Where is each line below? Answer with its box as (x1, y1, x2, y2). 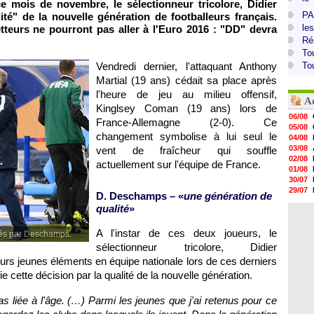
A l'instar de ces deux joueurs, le (96, 227, 277, 239)
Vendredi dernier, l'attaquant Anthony (96, 60, 277, 72)
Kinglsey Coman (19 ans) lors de (96, 102, 277, 114)
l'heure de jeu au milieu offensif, (96, 88, 277, 100)
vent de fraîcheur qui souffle (96, 144, 277, 156)
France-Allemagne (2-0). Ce (96, 116, 277, 128)
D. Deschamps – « (96, 190, 184, 202)
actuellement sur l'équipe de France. (96, 158, 261, 170)
